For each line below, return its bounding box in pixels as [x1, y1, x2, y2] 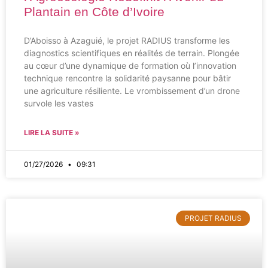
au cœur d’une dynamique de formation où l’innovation [24, 60, 236, 71]
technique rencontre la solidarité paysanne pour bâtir [24, 73, 231, 83]
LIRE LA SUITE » [24, 128, 80, 137]
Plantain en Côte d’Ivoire [24, 5, 165, 19]
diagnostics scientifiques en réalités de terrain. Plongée [24, 48, 239, 58]
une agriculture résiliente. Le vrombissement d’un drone [24, 86, 240, 96]
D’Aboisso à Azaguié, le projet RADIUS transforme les [24, 35, 230, 45]
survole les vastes [24, 98, 93, 108]
